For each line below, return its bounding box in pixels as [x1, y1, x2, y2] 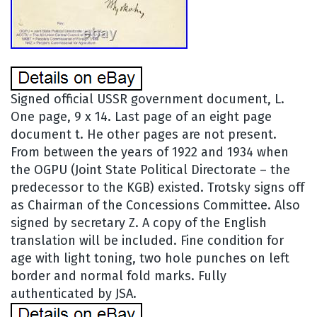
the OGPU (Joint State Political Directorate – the [11, 161, 290, 178]
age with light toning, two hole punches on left [11, 250, 289, 266]
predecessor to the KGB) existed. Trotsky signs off [11, 179, 304, 195]
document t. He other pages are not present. [11, 126, 277, 142]
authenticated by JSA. [11, 285, 137, 301]
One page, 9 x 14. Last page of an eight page [11, 108, 272, 125]
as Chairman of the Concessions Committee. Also [11, 197, 300, 213]
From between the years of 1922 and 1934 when [11, 144, 289, 160]
